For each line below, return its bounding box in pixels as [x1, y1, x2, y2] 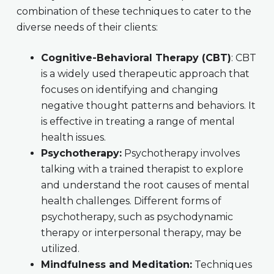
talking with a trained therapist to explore [40, 163, 243, 176]
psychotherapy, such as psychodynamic [40, 211, 233, 223]
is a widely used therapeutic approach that [40, 68, 250, 80]
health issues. [40, 131, 106, 144]
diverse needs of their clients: [16, 21, 158, 34]
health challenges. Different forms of [40, 195, 221, 207]
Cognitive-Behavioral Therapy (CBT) [40, 52, 231, 64]
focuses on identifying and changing [40, 84, 218, 96]
